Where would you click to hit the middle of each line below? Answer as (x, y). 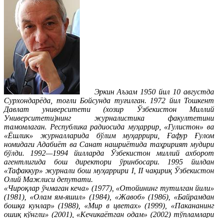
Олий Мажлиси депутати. (48, 179)
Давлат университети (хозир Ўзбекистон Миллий (109, 109)
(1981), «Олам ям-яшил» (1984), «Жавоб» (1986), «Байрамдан (109, 197)
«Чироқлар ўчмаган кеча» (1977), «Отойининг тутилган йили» (109, 188)
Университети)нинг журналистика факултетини (109, 118)
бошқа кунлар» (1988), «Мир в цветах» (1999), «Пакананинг (109, 205)
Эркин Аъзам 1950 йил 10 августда (147, 91)
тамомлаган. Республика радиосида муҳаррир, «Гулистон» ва (109, 127)
